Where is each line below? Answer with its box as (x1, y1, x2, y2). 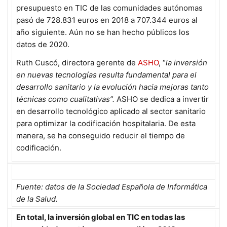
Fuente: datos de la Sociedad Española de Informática (16, 181, 207, 192)
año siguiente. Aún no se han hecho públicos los (16, 27, 190, 37)
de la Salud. (16, 194, 58, 204)
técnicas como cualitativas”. (16, 94, 117, 104)
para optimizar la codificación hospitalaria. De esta (16, 118, 196, 128)
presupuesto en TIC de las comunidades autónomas (16, 3, 203, 13)
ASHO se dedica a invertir (117, 94, 209, 104)
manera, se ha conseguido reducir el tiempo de (16, 130, 185, 140)
